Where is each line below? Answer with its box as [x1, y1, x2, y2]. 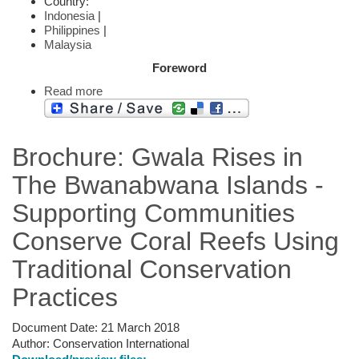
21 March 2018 [101, 320, 179, 334]
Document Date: [12, 320, 101, 334]
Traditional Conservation [12, 254, 292, 284]
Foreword [152, 60, 207, 75]
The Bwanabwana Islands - [12, 170, 324, 200]
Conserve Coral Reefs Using [12, 226, 339, 256]
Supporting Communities [12, 198, 295, 228]
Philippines [44, 22, 100, 37]
